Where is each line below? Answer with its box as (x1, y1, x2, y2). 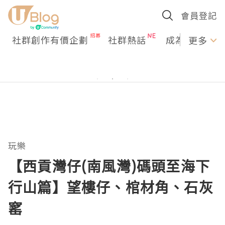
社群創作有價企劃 (12, 33, 88, 46)
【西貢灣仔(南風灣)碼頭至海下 (8, 157, 210, 176)
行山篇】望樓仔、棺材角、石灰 (8, 178, 213, 197)
